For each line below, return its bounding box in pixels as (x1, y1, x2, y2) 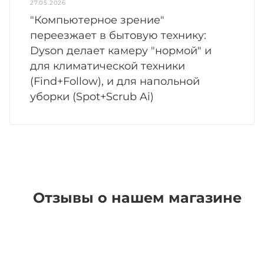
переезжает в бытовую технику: (30, 28, 207, 42)
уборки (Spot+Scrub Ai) (30, 90, 154, 103)
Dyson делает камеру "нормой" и (30, 44, 212, 57)
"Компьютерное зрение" (30, 13, 165, 27)
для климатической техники (30, 59, 186, 72)
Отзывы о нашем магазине (33, 189, 242, 206)
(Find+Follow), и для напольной (30, 74, 200, 88)
